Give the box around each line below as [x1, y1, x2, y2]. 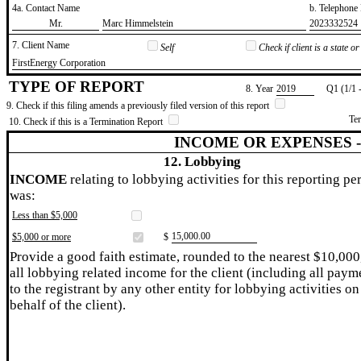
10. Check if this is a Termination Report [9, 115, 165, 127]
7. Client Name [12, 39, 69, 51]
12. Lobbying [163, 153, 241, 169]
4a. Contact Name [12, 2, 80, 14]
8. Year [246, 82, 273, 94]
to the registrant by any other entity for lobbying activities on [10, 280, 359, 297]
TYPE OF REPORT [9, 77, 144, 95]
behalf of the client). [10, 297, 126, 313]
